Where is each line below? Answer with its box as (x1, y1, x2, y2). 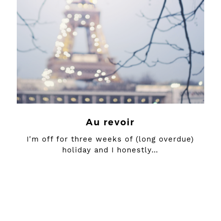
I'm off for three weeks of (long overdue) (27, 135, 194, 144)
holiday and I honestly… (62, 146, 159, 154)
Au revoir (86, 117, 135, 128)
